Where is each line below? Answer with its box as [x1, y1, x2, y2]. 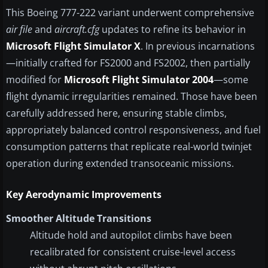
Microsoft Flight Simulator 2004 [64, 73, 214, 87]
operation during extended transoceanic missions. [6, 157, 234, 170]
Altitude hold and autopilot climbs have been [30, 229, 232, 242]
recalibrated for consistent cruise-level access [30, 245, 236, 259]
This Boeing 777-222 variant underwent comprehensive [6, 6, 254, 20]
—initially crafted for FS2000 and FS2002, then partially [6, 56, 250, 70]
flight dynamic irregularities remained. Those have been [6, 90, 257, 103]
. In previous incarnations [141, 39, 255, 53]
